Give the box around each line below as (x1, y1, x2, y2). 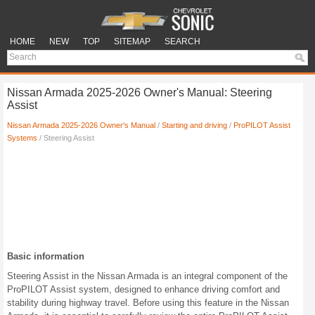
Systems (7, 134, 37, 142)
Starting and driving (162, 121, 227, 129)
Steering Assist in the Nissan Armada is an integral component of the (7, 271, 288, 281)
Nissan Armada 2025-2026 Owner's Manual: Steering (7, 86, 272, 98)
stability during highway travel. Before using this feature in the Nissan (7, 297, 289, 308)
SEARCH (165, 37, 200, 47)
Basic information (7, 251, 84, 262)
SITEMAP (114, 37, 150, 47)
